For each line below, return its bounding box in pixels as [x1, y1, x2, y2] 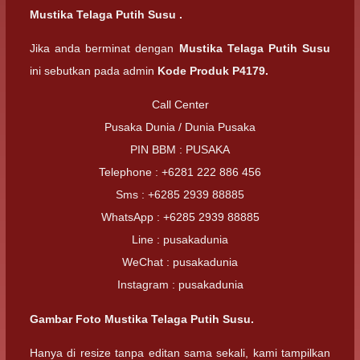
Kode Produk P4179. [157, 64, 268, 77]
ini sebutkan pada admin [30, 64, 157, 77]
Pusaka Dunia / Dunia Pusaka [104, 121, 256, 134]
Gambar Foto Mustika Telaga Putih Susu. [30, 312, 254, 325]
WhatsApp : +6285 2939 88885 [100, 211, 260, 224]
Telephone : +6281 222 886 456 [99, 166, 261, 179]
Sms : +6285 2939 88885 [116, 188, 244, 202]
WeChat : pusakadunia [122, 256, 238, 269]
